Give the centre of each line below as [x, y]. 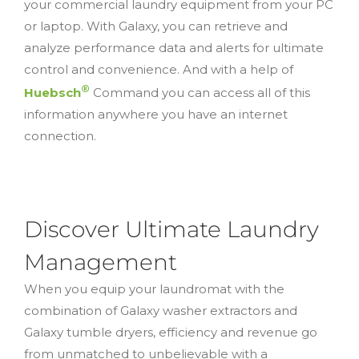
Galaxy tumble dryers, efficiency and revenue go [171, 332]
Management [101, 261]
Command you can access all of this [200, 92]
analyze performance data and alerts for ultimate [174, 47]
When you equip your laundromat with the [154, 288]
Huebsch [52, 92]
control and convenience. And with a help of [159, 69]
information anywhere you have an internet [156, 114]
